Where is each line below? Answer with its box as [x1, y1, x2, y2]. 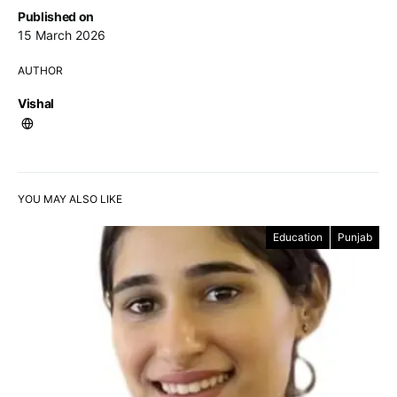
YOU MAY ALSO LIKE [18, 191, 122, 206]
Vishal [18, 95, 54, 111]
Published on [18, 8, 94, 24]
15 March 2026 [18, 27, 105, 43]
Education [273, 230, 323, 244]
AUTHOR [18, 63, 63, 77]
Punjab [338, 230, 372, 244]
